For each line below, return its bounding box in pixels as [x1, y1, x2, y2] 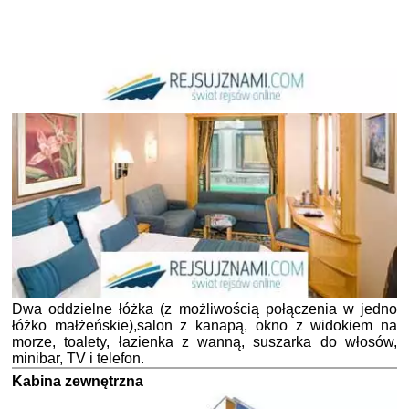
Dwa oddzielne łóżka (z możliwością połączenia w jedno [12, 301, 397, 318]
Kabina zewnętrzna [12, 373, 143, 390]
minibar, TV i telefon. [12, 351, 144, 367]
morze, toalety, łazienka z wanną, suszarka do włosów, [12, 334, 397, 351]
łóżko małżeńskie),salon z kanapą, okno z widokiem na [12, 318, 397, 334]
